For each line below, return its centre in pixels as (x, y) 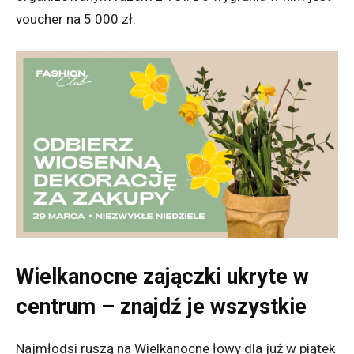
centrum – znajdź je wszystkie (161, 306)
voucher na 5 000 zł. (76, 19)
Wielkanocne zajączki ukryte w (162, 276)
